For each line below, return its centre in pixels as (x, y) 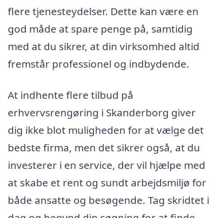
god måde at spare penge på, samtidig (100, 29)
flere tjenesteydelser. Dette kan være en (103, 11)
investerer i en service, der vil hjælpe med (107, 165)
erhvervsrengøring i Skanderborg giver (102, 113)
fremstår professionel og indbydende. (99, 64)
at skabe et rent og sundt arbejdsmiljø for (107, 183)
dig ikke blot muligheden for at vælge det (106, 130)
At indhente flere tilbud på (71, 95)
